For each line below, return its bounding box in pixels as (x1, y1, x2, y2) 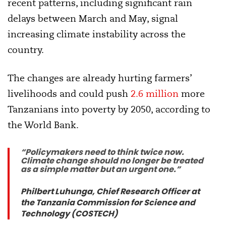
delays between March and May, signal (8, 12, 178, 24)
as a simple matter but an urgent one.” (21, 163, 181, 175)
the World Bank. (8, 119, 79, 131)
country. (8, 43, 44, 55)
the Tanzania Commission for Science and (21, 196, 195, 208)
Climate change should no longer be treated (21, 154, 203, 166)
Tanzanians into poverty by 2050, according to (8, 103, 210, 115)
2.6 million (131, 87, 179, 99)
